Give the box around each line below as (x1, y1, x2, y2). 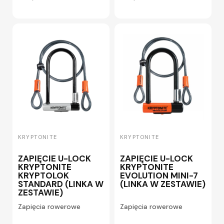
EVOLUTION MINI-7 (120, 169, 198, 181)
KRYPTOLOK (18, 169, 69, 181)
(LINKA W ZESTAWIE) (120, 178, 205, 189)
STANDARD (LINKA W (18, 178, 103, 189)
